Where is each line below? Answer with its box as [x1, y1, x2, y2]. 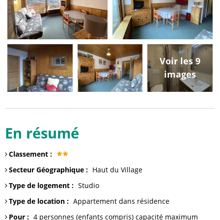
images [164, 68, 196, 81]
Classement [9, 149, 50, 159]
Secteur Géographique [9, 165, 86, 174]
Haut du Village [92, 165, 142, 174]
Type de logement [9, 181, 72, 190]
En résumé [5, 123, 79, 143]
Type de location [9, 196, 67, 206]
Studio [78, 181, 99, 190]
